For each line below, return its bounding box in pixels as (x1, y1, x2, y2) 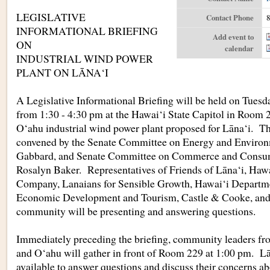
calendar (225, 43, 254, 54)
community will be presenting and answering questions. (16, 204, 256, 218)
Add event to (213, 31, 254, 42)
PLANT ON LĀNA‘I (16, 65, 108, 80)
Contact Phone (206, 12, 254, 23)
